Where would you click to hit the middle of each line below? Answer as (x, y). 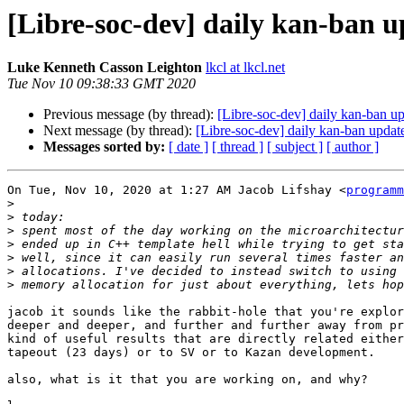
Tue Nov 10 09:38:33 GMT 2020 (101, 84)
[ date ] (188, 147)
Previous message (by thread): (130, 115)
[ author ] (353, 147)
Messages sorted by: (104, 147)
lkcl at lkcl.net (245, 68)
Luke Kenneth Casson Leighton (105, 68)
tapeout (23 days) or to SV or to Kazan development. (191, 353)
